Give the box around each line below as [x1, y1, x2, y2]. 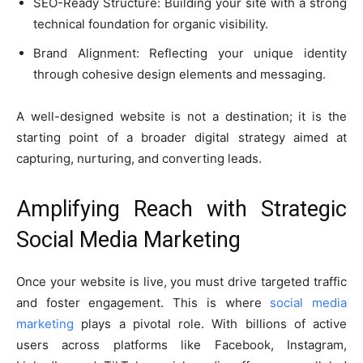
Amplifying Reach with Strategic [16, 195, 347, 222]
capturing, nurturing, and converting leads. [16, 150, 262, 166]
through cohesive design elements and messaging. [33, 66, 326, 82]
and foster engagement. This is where [16, 294, 271, 310]
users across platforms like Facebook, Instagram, [16, 336, 347, 352]
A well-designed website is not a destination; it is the [16, 108, 347, 124]
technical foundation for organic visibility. [33, 15, 268, 32]
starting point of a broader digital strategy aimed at [16, 129, 347, 145]
